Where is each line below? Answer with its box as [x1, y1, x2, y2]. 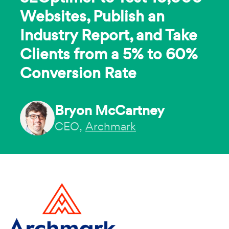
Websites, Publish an [20, 5, 165, 27]
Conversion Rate [20, 62, 136, 83]
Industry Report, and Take [20, 24, 197, 45]
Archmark [85, 119, 136, 133]
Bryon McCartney [55, 101, 165, 120]
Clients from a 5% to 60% [20, 43, 198, 64]
